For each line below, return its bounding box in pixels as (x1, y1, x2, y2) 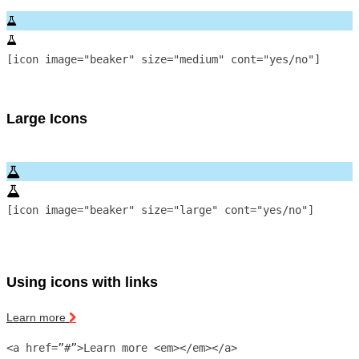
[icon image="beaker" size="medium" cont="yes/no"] (6, 53, 321, 67)
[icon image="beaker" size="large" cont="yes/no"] (6, 204, 314, 217)
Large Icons (6, 111, 87, 127)
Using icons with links (6, 274, 158, 291)
